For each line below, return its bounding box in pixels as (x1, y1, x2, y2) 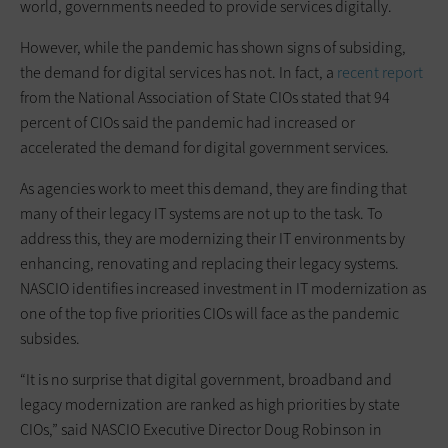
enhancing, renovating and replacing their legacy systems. (20, 252, 399, 274)
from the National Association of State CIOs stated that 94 (20, 86, 390, 108)
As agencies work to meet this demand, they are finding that (20, 177, 407, 199)
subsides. (20, 327, 80, 349)
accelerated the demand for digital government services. (20, 136, 389, 158)
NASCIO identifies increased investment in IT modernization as (20, 277, 426, 299)
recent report (337, 61, 423, 83)
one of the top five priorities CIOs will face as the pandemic (20, 302, 399, 324)
